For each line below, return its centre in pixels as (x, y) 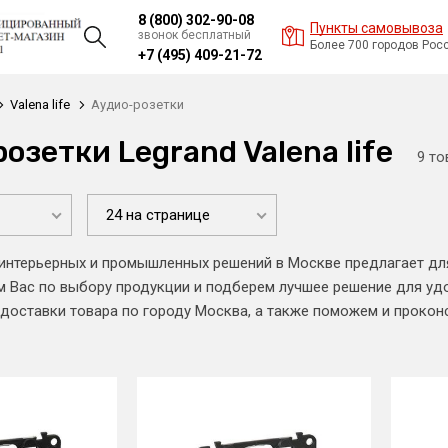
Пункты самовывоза (376, 28)
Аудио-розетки (137, 104)
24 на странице (158, 215)
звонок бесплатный (194, 34)
